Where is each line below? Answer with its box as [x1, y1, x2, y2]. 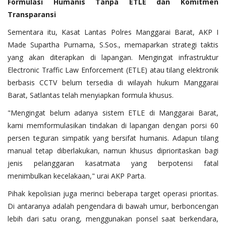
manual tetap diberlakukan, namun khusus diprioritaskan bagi [8, 145, 218, 155]
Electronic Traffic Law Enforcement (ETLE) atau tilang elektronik [8, 65, 218, 75]
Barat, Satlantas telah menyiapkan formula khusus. [8, 90, 174, 100]
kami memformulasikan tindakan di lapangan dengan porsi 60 [8, 120, 218, 130]
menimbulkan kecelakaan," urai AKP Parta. [8, 171, 146, 181]
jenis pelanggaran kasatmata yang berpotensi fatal [8, 158, 218, 168]
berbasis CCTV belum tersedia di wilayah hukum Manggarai [8, 77, 218, 87]
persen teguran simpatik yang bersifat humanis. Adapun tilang [8, 133, 218, 143]
